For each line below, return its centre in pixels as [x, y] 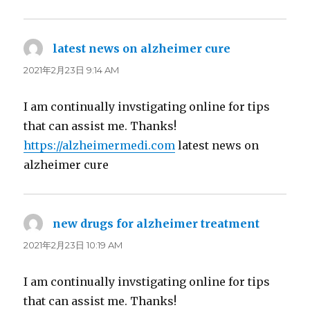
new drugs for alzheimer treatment [156, 223]
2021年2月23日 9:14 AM [72, 70]
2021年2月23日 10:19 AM [73, 245]
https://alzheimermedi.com [100, 145]
